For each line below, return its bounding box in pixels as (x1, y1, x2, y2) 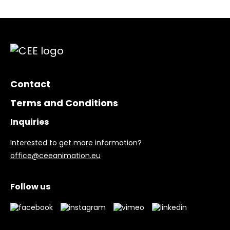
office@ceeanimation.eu (10, 150, 101, 161)
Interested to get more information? (10, 138, 142, 148)
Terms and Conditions (10, 97, 118, 110)
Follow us (10, 181, 50, 193)
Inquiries (10, 116, 49, 128)
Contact (10, 78, 50, 91)
